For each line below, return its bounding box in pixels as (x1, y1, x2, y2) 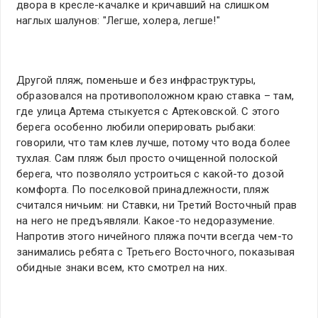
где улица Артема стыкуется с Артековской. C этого (16, 105, 280, 119)
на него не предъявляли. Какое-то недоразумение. (16, 214, 275, 228)
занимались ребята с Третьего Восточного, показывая (16, 246, 295, 259)
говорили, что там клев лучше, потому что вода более (16, 136, 291, 150)
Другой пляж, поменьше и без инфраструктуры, (16, 74, 256, 87)
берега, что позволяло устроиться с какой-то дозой (16, 168, 285, 181)
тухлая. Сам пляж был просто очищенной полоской (16, 152, 278, 165)
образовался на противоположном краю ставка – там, (16, 89, 295, 103)
